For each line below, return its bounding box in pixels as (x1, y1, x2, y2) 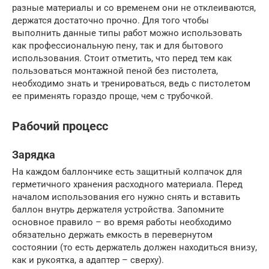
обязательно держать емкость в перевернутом (12, 229, 213, 240)
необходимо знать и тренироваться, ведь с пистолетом (12, 77, 250, 89)
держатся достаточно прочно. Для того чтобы (12, 14, 209, 26)
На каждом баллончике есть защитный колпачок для (12, 166, 242, 177)
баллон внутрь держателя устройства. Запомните (12, 204, 224, 215)
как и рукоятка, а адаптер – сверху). (12, 255, 164, 265)
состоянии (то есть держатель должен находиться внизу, (12, 242, 257, 253)
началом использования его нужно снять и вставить (12, 192, 240, 202)
